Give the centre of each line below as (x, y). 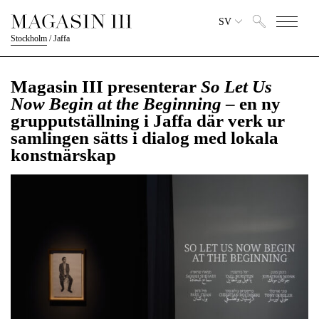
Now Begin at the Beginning (116, 104)
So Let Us (236, 87)
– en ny (251, 104)
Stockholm (29, 38)
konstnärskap (63, 155)
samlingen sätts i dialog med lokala (145, 138)
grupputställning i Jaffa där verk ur (148, 121)
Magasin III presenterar (106, 87)
